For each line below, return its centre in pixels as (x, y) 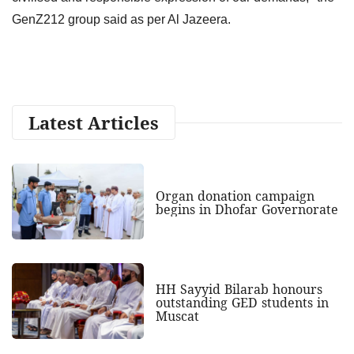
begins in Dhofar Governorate (247, 210)
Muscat (177, 316)
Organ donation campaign (235, 196)
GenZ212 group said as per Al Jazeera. (121, 19)
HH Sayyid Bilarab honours (239, 289)
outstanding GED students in (242, 302)
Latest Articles (94, 122)
